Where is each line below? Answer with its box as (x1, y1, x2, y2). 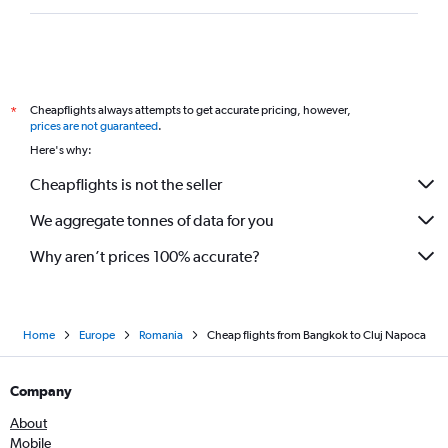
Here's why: (30, 143, 92, 157)
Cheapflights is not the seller (30, 174, 222, 194)
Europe (78, 328, 115, 342)
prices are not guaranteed (30, 119, 158, 133)
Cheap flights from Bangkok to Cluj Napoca (206, 328, 426, 342)
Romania (138, 328, 183, 342)
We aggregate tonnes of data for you (30, 210, 274, 230)
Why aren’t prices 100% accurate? (30, 246, 260, 266)
